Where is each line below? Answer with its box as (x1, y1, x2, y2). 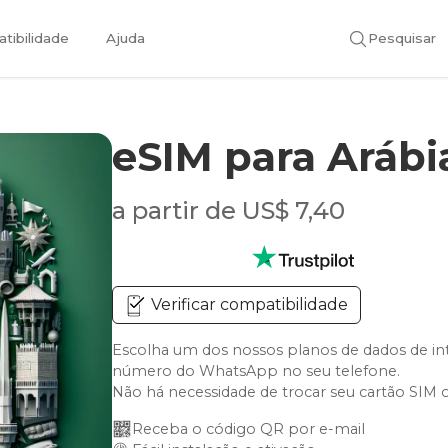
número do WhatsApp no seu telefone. (112, 362, 401, 380)
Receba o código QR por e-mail (132, 420, 366, 438)
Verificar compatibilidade (147, 295, 349, 314)
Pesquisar (368, 29, 436, 46)
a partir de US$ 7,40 (112, 196, 346, 225)
